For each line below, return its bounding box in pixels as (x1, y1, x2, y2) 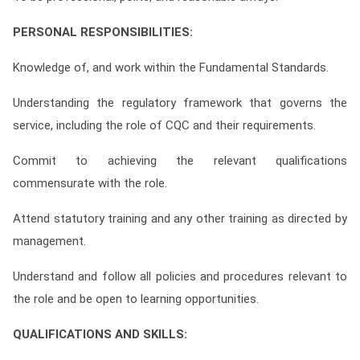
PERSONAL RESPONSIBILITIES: (13, 25, 193, 39)
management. (13, 234, 86, 248)
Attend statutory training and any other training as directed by (13, 211, 347, 226)
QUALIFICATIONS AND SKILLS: (13, 327, 187, 342)
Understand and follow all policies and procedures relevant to (13, 269, 347, 284)
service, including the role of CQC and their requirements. (13, 118, 316, 133)
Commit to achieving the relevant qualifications (13, 153, 347, 168)
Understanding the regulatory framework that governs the (13, 96, 347, 110)
